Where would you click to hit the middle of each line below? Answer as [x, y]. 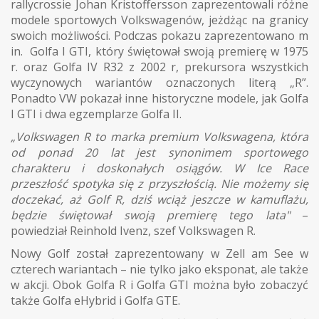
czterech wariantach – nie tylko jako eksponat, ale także [159, 269]
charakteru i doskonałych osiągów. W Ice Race [159, 168]
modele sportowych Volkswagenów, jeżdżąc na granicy [159, 20]
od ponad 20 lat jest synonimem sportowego [159, 152]
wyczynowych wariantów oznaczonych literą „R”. [159, 82]
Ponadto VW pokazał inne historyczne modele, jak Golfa [159, 98]
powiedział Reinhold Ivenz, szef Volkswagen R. [133, 230]
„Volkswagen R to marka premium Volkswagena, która [159, 136]
